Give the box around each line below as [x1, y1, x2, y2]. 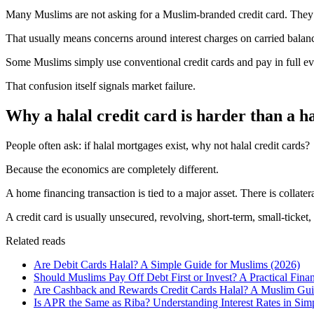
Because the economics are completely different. [6, 163, 219, 175]
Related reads [6, 234, 65, 247]
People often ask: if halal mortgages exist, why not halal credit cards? [6, 139, 310, 151]
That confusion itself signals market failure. [6, 79, 196, 92]
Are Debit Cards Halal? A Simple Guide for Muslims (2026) [34, 258, 300, 271]
